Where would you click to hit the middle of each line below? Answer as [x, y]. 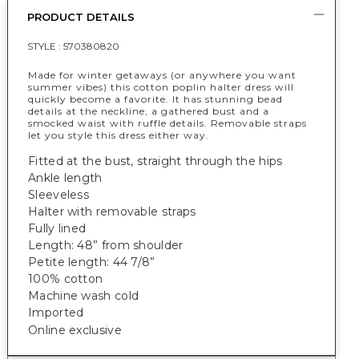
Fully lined [57, 228]
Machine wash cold [84, 296]
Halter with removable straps [112, 212]
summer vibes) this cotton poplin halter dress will [161, 87]
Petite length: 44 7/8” [92, 262]
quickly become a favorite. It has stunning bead [155, 99]
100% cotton [66, 279]
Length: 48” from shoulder [106, 245]
